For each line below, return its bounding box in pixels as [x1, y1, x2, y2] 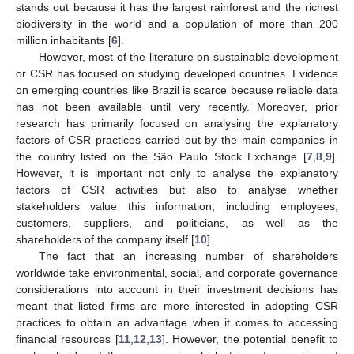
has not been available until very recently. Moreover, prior [16, 100, 338, 113]
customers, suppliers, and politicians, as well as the [16, 216, 338, 229]
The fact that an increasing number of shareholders [38, 249, 338, 262]
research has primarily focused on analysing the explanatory [16, 116, 338, 130]
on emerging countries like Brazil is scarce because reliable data [16, 83, 338, 96]
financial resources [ [16, 332, 119, 345]
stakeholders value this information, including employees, [16, 199, 338, 213]
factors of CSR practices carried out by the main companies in [16, 133, 338, 146]
